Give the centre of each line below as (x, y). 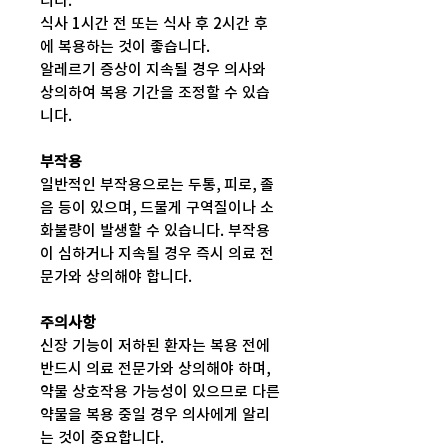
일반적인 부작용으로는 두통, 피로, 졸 (157, 185)
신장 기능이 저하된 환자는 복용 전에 (155, 346)
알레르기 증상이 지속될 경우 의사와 (153, 70)
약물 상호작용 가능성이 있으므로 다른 (160, 392)
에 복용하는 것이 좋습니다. (125, 47)
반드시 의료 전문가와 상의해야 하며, (155, 369)
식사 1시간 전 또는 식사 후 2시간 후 (154, 24)
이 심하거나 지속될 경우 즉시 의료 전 (157, 254)
